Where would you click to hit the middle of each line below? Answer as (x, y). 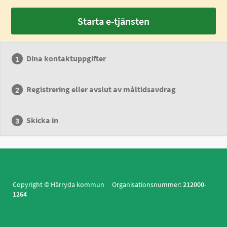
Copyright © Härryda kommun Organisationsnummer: (98, 184)
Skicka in (43, 120)
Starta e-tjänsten (113, 21)
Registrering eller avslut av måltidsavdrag (101, 89)
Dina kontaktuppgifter (66, 58)
